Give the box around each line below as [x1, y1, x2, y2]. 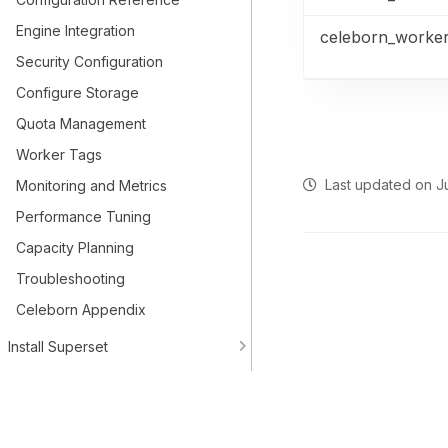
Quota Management [16, 115, 146, 132]
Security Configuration [16, 53, 163, 70]
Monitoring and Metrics [16, 177, 167, 194]
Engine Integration [16, 22, 135, 39]
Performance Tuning [16, 208, 151, 225]
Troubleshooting [16, 270, 125, 287]
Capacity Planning [16, 239, 134, 256]
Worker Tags [16, 146, 102, 163]
